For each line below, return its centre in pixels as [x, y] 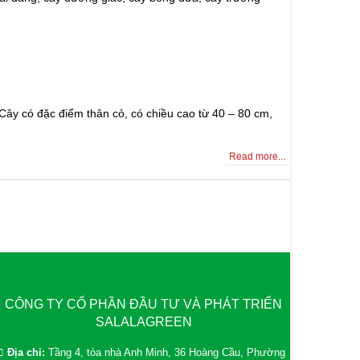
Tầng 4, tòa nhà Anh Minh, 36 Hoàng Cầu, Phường [167, 353]
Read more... [257, 157]
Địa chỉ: [26, 353]
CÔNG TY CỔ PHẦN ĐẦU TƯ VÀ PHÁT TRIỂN [143, 304]
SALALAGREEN [143, 322]
